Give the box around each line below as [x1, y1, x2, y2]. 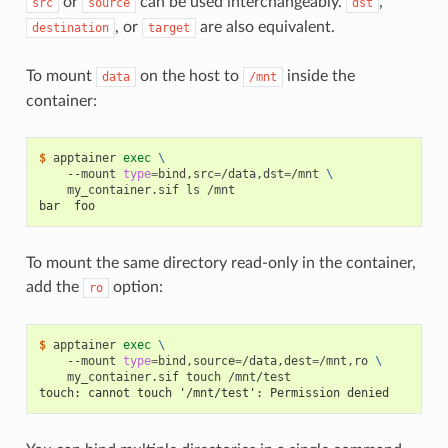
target [147, 21, 190, 36]
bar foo [38, 199, 95, 214]
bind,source [157, 354, 235, 369]
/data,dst [220, 167, 284, 182]
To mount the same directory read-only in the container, [25, 255, 416, 272]
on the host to [135, 68, 243, 85]
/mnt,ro [318, 354, 368, 369]
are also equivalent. [195, 19, 335, 36]
